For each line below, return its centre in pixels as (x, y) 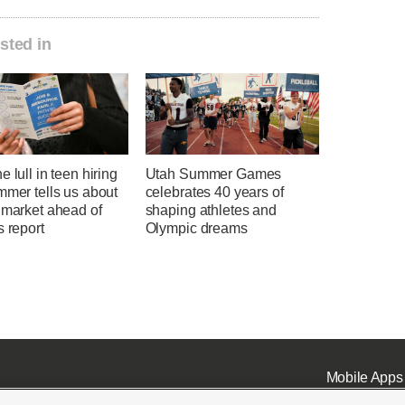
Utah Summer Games (213, 174)
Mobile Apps (364, 377)
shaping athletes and (211, 211)
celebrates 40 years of (214, 193)
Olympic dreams (196, 229)
